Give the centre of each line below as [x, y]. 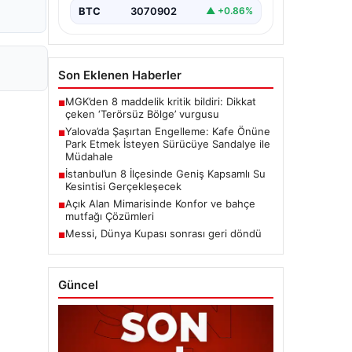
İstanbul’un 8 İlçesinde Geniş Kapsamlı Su [165, 173]
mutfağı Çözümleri [110, 216]
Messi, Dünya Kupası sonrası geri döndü [163, 233]
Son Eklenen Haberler [120, 75]
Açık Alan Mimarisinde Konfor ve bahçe [160, 203]
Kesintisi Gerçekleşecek [123, 186]
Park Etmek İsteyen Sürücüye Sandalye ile [168, 143]
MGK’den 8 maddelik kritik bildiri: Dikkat [161, 101]
